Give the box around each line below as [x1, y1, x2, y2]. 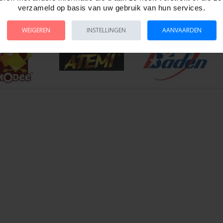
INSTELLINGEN [86, 26, 126, 34]
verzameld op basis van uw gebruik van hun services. [17, 3, 206, 12]
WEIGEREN [21, 26, 50, 34]
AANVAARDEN [162, 26, 202, 34]
